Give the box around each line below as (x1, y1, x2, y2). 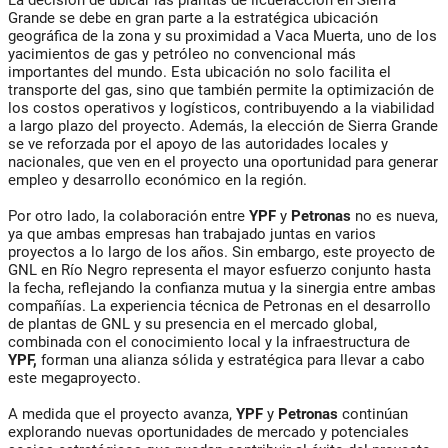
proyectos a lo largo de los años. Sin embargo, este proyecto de (8, 243, 435, 262)
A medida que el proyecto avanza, (8, 405, 236, 424)
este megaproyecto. (8, 369, 141, 388)
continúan (338, 405, 408, 424)
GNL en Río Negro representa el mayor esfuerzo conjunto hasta (8, 261, 431, 280)
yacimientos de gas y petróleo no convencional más (8, 45, 356, 64)
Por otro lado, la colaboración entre (8, 207, 249, 226)
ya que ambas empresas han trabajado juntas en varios (8, 225, 376, 244)
